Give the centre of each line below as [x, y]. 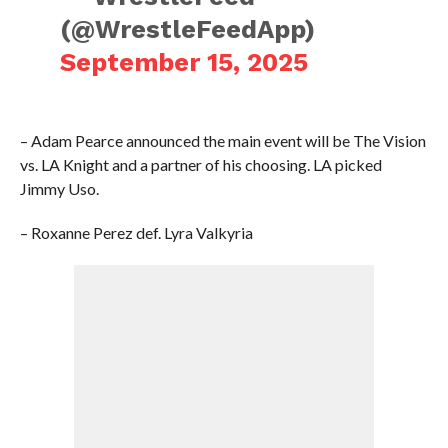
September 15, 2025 [184, 62]
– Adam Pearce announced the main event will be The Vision [222, 140]
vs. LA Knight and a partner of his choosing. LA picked [200, 164]
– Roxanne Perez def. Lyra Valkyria [136, 232]
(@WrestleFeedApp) [188, 29]
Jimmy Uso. [59, 188]
